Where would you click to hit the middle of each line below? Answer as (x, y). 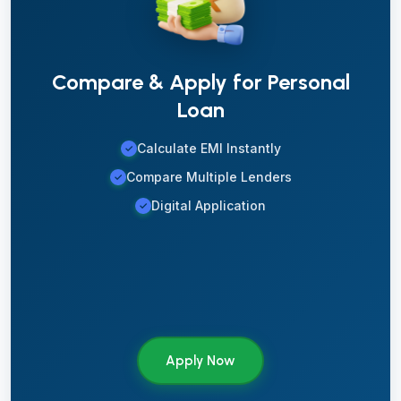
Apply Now (200, 361)
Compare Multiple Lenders (209, 177)
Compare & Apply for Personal (200, 82)
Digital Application (209, 205)
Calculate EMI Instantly (209, 148)
